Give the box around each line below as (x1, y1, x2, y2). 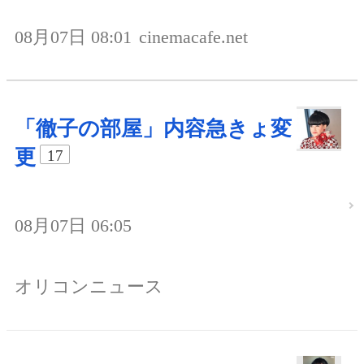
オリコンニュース (15, 276, 163, 297)
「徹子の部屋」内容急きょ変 (15, 116, 292, 141)
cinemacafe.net (139, 26, 248, 47)
